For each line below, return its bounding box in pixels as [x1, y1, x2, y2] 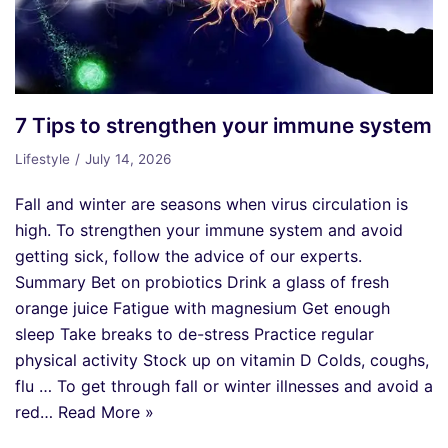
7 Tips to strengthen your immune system [15, 113, 432, 139]
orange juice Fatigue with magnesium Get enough [15, 298, 390, 319]
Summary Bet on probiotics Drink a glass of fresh [15, 272, 389, 293]
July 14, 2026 [85, 151, 171, 168]
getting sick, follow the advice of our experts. [15, 246, 362, 267]
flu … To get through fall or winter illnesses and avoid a [15, 376, 433, 397]
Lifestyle [15, 151, 70, 168]
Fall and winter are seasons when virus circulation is [15, 194, 408, 215]
